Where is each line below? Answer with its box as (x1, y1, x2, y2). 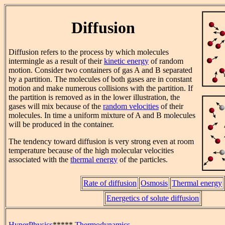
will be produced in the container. (9, 120, 114, 129)
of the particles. (118, 155, 168, 164)
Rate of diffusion (83, 179, 137, 187)
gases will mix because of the (9, 102, 103, 111)
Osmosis (141, 179, 168, 187)
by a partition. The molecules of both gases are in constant (9, 75, 192, 84)
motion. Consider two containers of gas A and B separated (9, 66, 192, 75)
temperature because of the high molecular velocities (9, 146, 174, 155)
